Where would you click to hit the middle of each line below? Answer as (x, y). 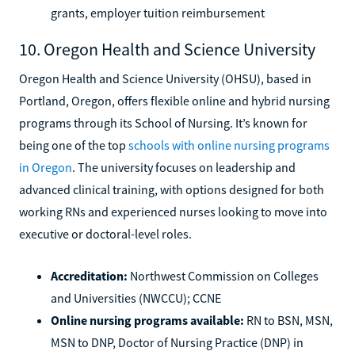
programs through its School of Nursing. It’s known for (163, 122)
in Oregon (46, 167)
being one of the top (74, 145)
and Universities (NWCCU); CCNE (136, 298)
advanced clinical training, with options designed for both (172, 189)
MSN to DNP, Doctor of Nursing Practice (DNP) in (177, 342)
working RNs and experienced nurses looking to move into (173, 211)
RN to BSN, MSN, (288, 320)
